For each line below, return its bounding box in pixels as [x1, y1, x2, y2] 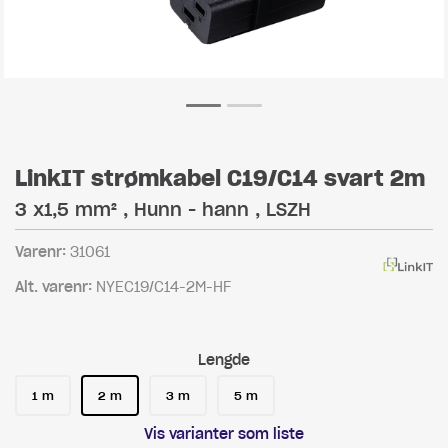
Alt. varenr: [15, 278, 96, 296]
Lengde [198, 351, 250, 369]
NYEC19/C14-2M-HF [96, 278, 231, 296]
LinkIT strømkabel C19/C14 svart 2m [15, 164, 425, 192]
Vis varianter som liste [144, 425, 304, 443]
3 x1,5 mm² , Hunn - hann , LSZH [15, 198, 311, 221]
